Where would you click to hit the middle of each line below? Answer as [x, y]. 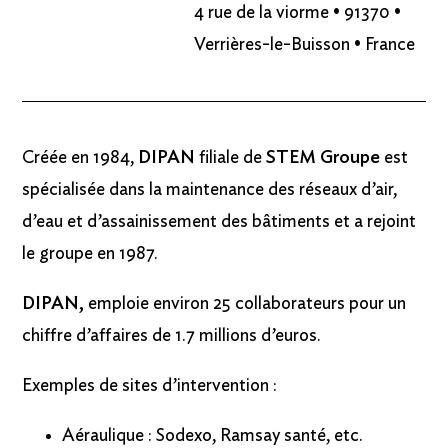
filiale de [231, 158]
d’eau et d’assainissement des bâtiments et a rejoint [219, 222]
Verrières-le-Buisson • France [305, 45]
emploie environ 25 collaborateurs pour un [245, 304]
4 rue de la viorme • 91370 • [298, 13]
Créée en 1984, [80, 158]
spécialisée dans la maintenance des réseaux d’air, [210, 190]
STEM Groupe [323, 158]
